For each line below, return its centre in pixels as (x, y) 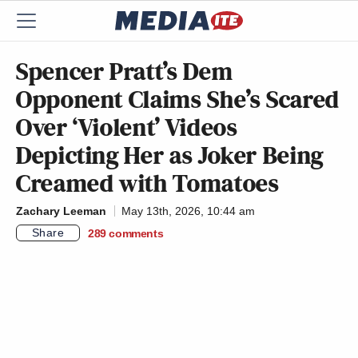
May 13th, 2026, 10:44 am (188, 211)
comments (136, 233)
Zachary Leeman (61, 211)
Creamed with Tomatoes (148, 183)
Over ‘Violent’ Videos (127, 127)
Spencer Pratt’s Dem (125, 71)
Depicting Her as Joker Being (170, 155)
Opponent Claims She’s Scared (178, 99)
